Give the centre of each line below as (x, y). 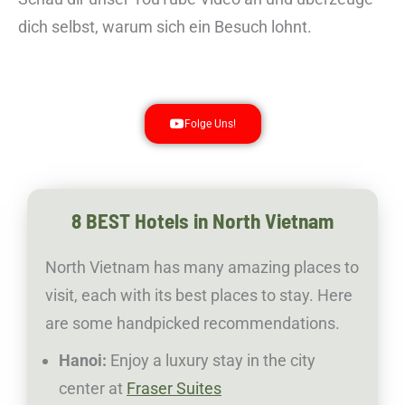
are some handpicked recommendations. (193, 324)
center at (93, 389)
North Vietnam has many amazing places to (202, 268)
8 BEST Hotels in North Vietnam (202, 221)
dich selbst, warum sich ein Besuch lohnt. (165, 27)
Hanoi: (85, 361)
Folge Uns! (210, 124)
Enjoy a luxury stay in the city (213, 361)
